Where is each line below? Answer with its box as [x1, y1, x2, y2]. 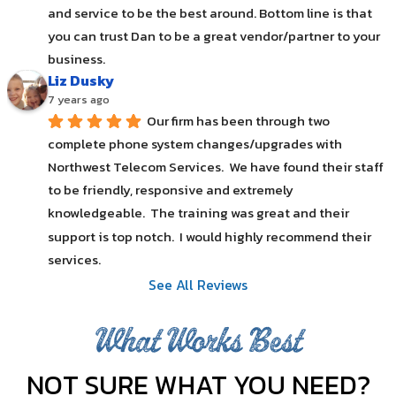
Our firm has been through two [147, 110, 330, 131]
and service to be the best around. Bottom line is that [48, 2, 372, 23]
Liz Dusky [48, 70, 114, 92]
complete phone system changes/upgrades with [48, 133, 342, 154]
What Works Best [94, 324, 302, 361]
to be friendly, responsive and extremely [48, 179, 293, 201]
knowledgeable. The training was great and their [48, 202, 349, 224]
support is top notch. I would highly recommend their [48, 225, 371, 247]
